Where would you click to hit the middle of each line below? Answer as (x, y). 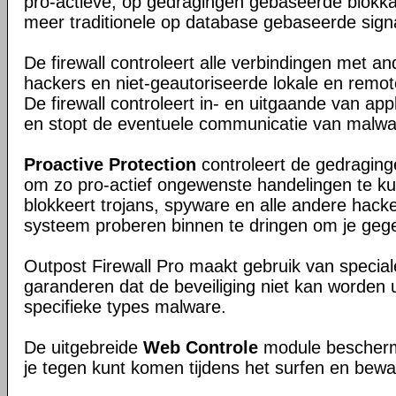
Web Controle (201, 347)
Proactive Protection (110, 164)
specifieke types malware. (125, 307)
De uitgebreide (84, 347)
